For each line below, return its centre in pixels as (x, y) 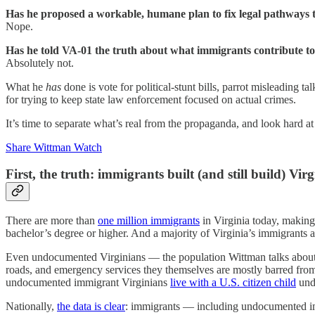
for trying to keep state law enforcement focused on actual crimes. (151, 99)
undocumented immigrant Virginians (88, 282)
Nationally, (31, 306)
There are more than (52, 220)
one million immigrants (149, 220)
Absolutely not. (40, 63)
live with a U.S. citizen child (233, 282)
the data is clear (91, 306)
